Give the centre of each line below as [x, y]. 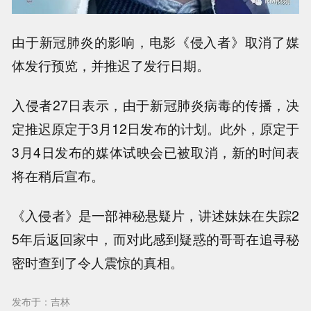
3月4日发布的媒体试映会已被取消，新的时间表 [155, 152]
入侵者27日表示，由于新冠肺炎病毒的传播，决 [155, 104]
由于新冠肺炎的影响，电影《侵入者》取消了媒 [155, 41]
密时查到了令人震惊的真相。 [98, 262]
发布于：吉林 [41, 302]
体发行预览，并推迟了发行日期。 [111, 65]
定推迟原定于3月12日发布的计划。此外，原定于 [155, 128]
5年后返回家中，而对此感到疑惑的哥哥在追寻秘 [155, 238]
